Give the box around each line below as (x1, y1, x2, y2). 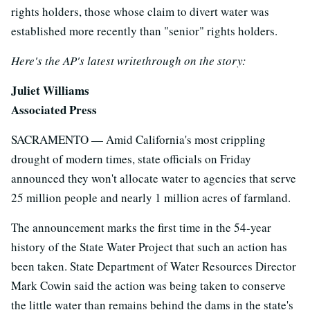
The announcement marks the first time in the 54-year (11, 219, 271, 235)
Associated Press (11, 100, 97, 118)
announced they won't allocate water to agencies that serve (11, 170, 296, 186)
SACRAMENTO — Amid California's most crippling (11, 131, 266, 147)
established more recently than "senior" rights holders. (11, 22, 277, 39)
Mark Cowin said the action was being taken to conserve (11, 277, 286, 293)
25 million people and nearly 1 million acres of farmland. (11, 189, 291, 206)
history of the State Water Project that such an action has (11, 238, 287, 255)
